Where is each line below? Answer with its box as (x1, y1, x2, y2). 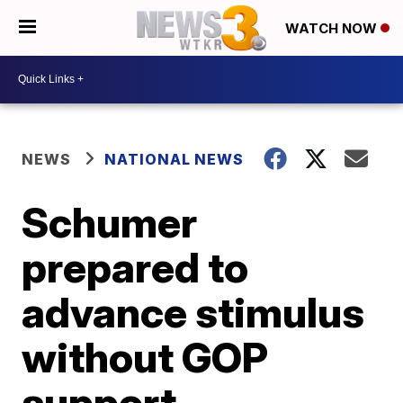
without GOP (22, 331, 269, 382)
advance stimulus (22, 286, 365, 337)
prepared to (22, 241, 249, 292)
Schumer (22, 196, 198, 247)
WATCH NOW (285, 20, 381, 38)
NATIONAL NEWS (104, 149, 245, 168)
